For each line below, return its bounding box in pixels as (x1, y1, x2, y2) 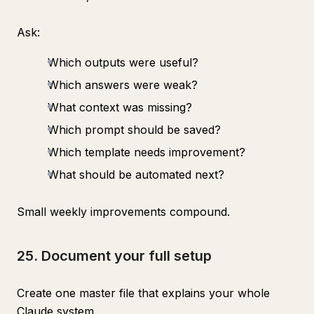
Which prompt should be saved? (48, 123, 221, 137)
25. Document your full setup (17, 247, 212, 264)
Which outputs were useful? (48, 55, 198, 69)
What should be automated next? (48, 168, 224, 182)
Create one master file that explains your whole (17, 286, 270, 300)
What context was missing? (48, 100, 192, 114)
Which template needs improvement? (48, 145, 245, 159)
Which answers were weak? (48, 78, 198, 92)
